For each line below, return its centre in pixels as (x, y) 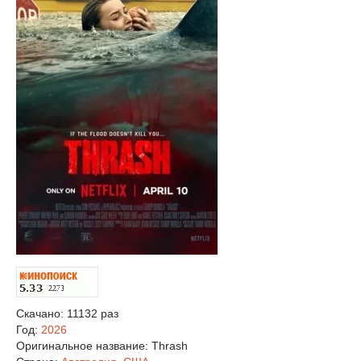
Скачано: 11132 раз (67, 313)
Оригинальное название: (84, 346)
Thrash (170, 346)
